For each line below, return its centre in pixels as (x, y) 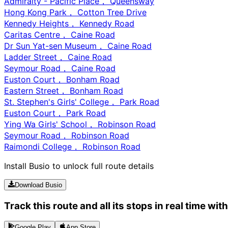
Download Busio (39, 185)
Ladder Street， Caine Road (58, 57)
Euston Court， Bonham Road (62, 79)
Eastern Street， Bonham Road (64, 90)
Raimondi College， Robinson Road (72, 146)
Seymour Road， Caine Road (60, 68)
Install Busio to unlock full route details (79, 166)
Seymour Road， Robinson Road (67, 135)
